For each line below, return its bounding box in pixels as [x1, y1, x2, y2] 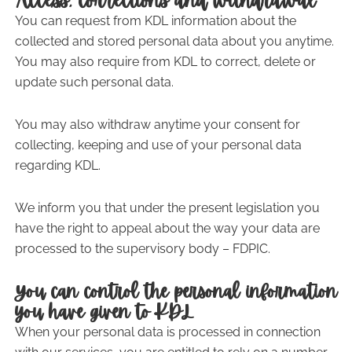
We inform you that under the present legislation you [14, 200, 320, 215]
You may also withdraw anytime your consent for [14, 117, 300, 132]
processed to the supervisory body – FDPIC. [14, 241, 270, 256]
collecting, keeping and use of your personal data [14, 137, 302, 152]
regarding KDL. [14, 158, 101, 173]
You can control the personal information [14, 280, 337, 302]
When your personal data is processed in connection [14, 324, 321, 339]
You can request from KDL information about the [14, 13, 296, 28]
